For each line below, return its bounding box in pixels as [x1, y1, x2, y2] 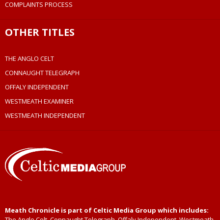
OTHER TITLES [5, 26, 75, 39]
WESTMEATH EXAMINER [5, 97, 74, 106]
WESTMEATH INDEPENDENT [5, 111, 85, 120]
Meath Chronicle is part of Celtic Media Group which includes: [5, 206, 209, 215]
